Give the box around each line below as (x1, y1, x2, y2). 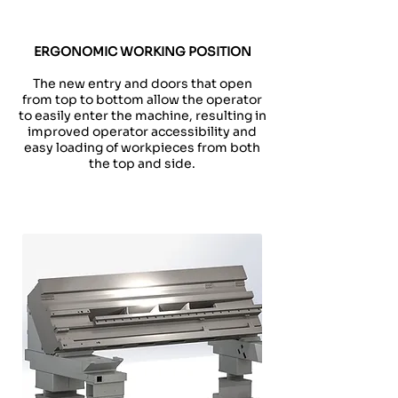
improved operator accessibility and (28, 123, 257, 139)
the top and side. (89, 155, 195, 171)
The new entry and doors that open (32, 76, 252, 92)
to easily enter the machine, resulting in (18, 107, 267, 123)
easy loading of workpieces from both (24, 139, 260, 155)
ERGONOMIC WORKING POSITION (33, 44, 251, 60)
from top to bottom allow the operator (22, 92, 262, 107)
